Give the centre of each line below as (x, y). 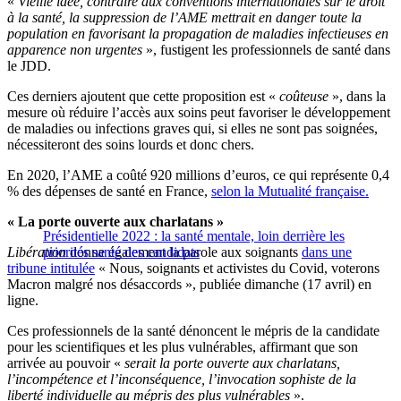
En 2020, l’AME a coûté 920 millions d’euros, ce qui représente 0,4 (198, 175)
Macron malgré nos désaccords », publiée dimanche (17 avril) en (189, 285)
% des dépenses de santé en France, (109, 192)
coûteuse (304, 97)
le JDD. (29, 66)
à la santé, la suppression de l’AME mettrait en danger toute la (184, 18)
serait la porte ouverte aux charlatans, (232, 363)
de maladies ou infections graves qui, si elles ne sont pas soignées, (192, 129)
